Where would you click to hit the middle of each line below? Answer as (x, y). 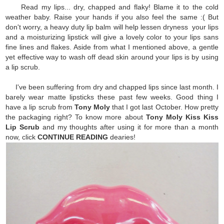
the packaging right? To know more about (76, 117)
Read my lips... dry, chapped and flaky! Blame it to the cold (112, 7)
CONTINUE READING (73, 137)
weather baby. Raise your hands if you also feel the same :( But (112, 17)
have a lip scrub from (40, 107)
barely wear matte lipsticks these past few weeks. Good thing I (112, 97)
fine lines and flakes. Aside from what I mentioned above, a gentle (112, 47)
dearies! (122, 137)
